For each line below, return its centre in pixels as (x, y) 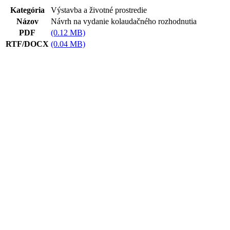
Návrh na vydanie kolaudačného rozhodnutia (124, 21)
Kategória (27, 10)
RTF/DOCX (27, 44)
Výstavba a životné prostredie (99, 10)
